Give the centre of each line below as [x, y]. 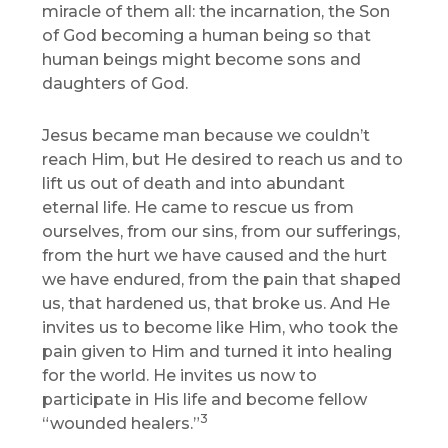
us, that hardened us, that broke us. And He [216, 304]
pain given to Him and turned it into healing [217, 352]
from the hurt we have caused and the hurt [215, 256]
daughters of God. [115, 84]
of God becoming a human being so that [207, 36]
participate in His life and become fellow [205, 400]
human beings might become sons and [202, 60]
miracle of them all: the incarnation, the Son [216, 12]
